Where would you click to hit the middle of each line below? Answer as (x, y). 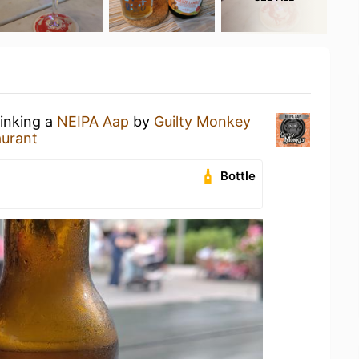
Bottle (238, 176)
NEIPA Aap (93, 121)
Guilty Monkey (202, 121)
